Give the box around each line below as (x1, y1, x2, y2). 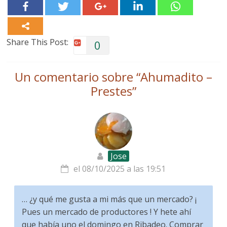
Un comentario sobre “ (14, 68, 140, 85)
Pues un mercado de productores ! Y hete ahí (22, 206, 192, 217)
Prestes (90, 83, 132, 99)
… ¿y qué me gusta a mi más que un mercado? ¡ (22, 194, 197, 205)
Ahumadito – (140, 68, 212, 85)
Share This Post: (7, 36, 69, 48)
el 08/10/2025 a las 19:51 (73, 163, 166, 174)
